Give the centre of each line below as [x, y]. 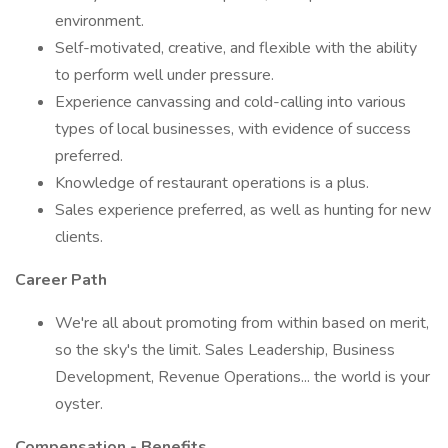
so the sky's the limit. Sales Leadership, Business [225, 350]
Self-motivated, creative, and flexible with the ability [236, 48]
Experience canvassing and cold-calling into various [230, 102]
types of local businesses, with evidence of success [233, 129]
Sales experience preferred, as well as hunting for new [243, 210]
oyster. [79, 404]
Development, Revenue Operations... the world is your [242, 377]
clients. [79, 237]
